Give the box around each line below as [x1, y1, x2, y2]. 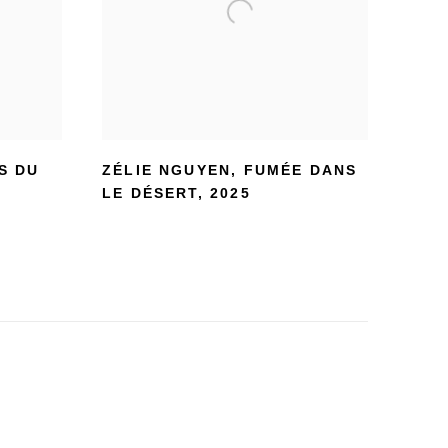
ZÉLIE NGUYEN [102, 162, 232, 178]
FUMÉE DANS [243, 162, 358, 178]
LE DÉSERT [102, 185, 198, 201]
